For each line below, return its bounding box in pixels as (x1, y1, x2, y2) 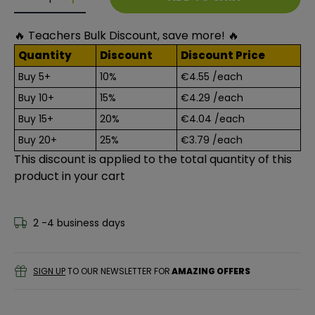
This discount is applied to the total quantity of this (14, 151, 292, 167)
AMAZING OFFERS (170, 264, 251, 277)
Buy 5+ (18, 70, 51, 84)
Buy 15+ (18, 112, 53, 126)
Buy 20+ (18, 133, 57, 147)
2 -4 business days (33, 216, 126, 230)
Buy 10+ (18, 91, 54, 105)
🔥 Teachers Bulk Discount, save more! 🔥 (14, 27, 239, 44)
